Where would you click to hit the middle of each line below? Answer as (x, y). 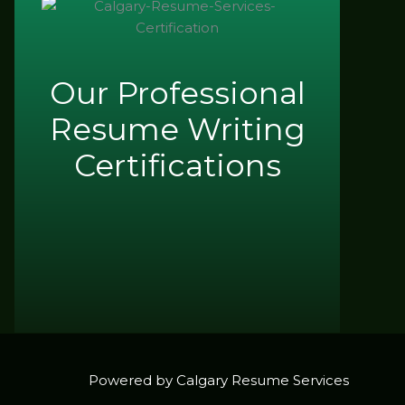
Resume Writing (177, 129)
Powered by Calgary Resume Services (219, 381)
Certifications (177, 165)
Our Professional (177, 93)
